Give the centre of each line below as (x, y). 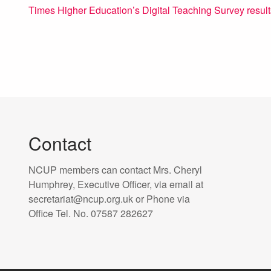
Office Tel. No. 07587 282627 (91, 213)
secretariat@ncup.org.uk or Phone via (109, 199)
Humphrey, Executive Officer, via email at (116, 184)
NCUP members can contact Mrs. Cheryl (115, 170)
